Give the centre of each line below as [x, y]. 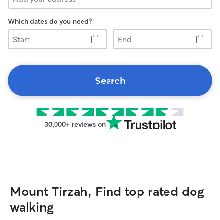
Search [110, 80]
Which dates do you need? [50, 21]
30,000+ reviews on [75, 124]
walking [32, 207]
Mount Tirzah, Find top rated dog [107, 192]
